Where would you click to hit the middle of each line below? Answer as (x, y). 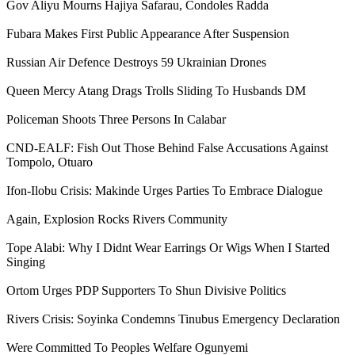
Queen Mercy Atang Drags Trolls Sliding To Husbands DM (156, 90)
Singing (26, 261)
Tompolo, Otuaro (50, 162)
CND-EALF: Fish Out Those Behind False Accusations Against (167, 147)
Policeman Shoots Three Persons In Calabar (116, 119)
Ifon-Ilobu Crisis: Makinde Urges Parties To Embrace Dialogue (164, 190)
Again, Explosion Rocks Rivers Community (117, 219)
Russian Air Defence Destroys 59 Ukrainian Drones (136, 62)
